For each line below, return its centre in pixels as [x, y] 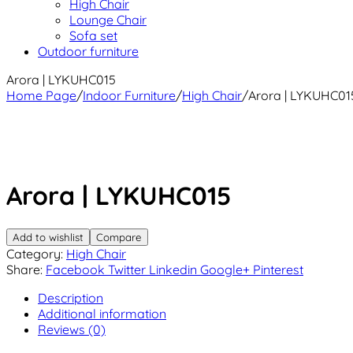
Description [71, 297]
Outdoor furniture [88, 51]
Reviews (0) [72, 329]
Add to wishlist [48, 237]
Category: [36, 253]
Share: [24, 269]
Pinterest [278, 269]
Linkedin [173, 269]
